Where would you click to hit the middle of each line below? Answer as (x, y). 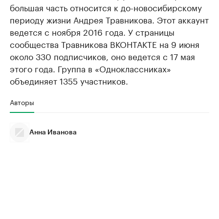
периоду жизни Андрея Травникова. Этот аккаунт (109, 19)
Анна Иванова (53, 132)
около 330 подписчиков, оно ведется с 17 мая (102, 55)
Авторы (22, 101)
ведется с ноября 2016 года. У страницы (92, 31)
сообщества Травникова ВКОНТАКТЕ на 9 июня (105, 43)
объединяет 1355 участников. (69, 80)
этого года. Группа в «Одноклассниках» (90, 68)
